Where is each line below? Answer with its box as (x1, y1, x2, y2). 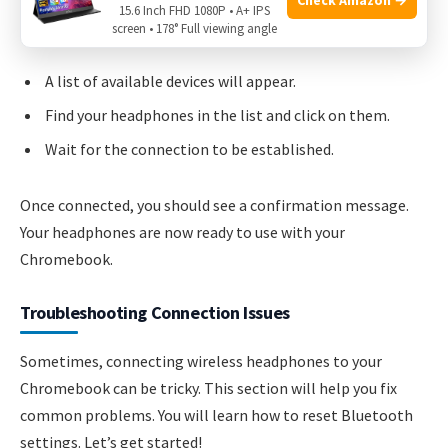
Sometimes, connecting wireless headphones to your (20, 350, 382, 371)
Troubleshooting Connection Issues (20, 300, 290, 324)
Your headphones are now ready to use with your (20, 221, 345, 242)
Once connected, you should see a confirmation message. (20, 194, 409, 215)
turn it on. (20, 15, 88, 36)
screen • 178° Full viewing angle (111, 20, 277, 37)
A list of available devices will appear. (45, 71, 296, 92)
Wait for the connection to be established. (45, 139, 334, 160)
